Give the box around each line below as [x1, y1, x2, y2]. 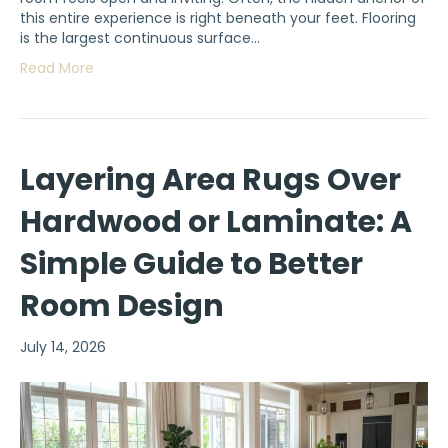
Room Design [20, 285, 224, 328]
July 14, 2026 [20, 337, 106, 358]
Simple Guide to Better [20, 243, 363, 286]
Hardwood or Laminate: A [20, 201, 412, 244]
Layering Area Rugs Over [20, 159, 401, 202]
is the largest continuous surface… [20, 28, 260, 49]
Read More [20, 58, 94, 79]
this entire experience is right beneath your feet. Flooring [20, 8, 416, 29]
